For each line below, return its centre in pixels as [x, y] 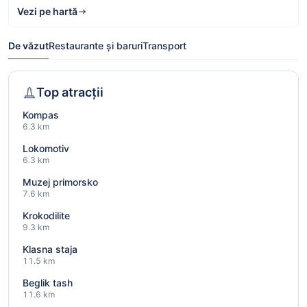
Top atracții [70, 93]
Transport [164, 46]
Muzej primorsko [60, 182]
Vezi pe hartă [47, 12]
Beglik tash [48, 283]
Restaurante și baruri [96, 46]
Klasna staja [50, 249]
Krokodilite [46, 216]
